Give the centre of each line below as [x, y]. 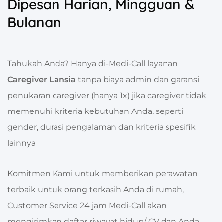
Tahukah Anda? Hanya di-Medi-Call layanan [93, 63]
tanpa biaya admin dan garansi [138, 79]
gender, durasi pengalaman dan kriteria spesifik [102, 127]
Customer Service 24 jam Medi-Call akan [87, 205]
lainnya [22, 143]
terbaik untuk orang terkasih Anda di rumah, [96, 189]
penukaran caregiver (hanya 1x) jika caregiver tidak [107, 95]
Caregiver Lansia [42, 79]
